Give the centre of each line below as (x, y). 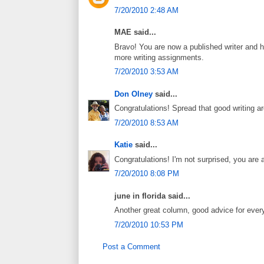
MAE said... (135, 32)
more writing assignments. (159, 57)
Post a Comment (131, 247)
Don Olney (133, 94)
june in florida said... (152, 196)
